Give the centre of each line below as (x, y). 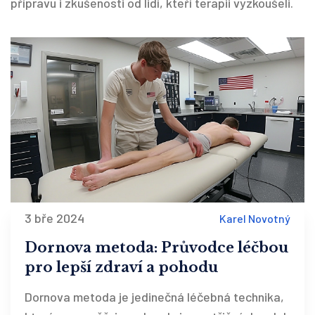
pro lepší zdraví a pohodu (121, 268)
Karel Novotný (255, 218)
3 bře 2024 (54, 218)
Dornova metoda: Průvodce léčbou (156, 248)
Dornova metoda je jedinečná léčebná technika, (154, 297)
